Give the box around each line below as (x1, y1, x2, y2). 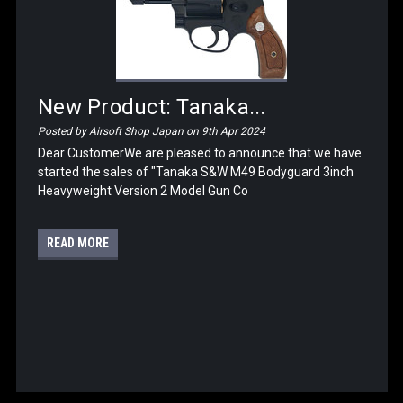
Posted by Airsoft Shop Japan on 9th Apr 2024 (38, 124, 266, 138)
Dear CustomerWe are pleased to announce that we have (38, 145, 363, 160)
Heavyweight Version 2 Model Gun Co (38, 183, 249, 198)
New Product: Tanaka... (38, 94, 266, 120)
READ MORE (47, 235, 110, 250)
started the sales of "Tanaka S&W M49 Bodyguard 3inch (38, 164, 354, 179)
